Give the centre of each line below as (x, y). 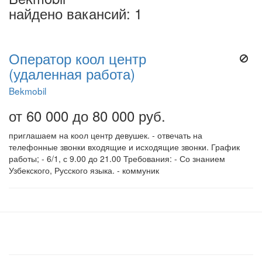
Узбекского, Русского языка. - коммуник (84, 170)
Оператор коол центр (77, 58)
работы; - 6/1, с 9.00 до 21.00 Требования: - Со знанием (117, 158)
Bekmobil (27, 91)
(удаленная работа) (72, 74)
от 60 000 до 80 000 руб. (87, 116)
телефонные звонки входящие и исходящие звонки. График (124, 147)
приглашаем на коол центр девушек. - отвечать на (106, 135)
